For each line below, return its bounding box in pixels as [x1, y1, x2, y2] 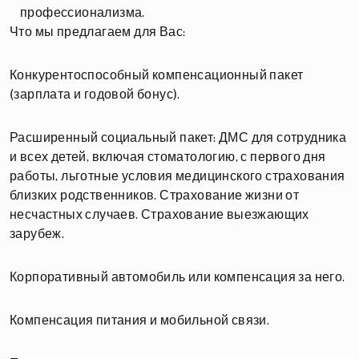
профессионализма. [20, 6, 147, 19]
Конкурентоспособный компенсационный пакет [10, 69, 304, 82]
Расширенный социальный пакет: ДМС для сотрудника [10, 131, 347, 144]
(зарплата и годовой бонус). [10, 88, 180, 101]
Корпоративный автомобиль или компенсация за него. [10, 271, 345, 284]
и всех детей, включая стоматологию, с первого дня [10, 151, 326, 163]
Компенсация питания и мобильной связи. [10, 314, 270, 327]
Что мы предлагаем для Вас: [10, 26, 186, 38]
